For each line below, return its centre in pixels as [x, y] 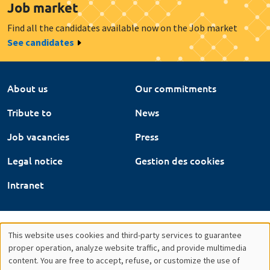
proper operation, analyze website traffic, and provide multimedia [127, 247]
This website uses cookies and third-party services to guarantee [125, 235]
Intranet [26, 184]
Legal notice [35, 160]
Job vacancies [38, 136]
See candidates [41, 42]
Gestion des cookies [180, 160]
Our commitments [176, 88]
